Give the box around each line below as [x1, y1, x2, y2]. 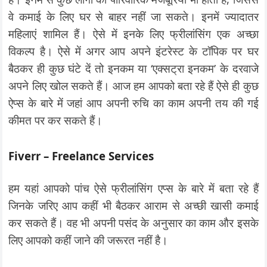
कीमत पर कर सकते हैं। [8, 113, 103, 128]
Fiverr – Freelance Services [8, 148, 154, 163]
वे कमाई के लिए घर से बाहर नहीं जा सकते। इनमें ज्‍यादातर [8, 9, 259, 24]
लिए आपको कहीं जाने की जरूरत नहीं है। [8, 232, 169, 247]
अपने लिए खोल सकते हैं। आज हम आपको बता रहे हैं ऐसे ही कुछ [8, 78, 259, 93]
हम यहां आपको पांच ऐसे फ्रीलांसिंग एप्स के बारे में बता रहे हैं [8, 181, 259, 195]
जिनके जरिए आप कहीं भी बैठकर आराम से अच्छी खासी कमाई [8, 198, 259, 213]
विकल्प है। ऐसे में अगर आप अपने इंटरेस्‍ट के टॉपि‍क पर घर [8, 44, 259, 58]
